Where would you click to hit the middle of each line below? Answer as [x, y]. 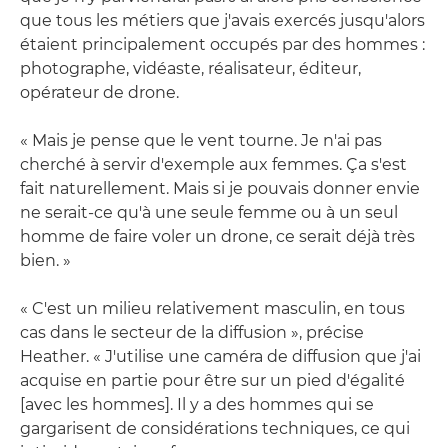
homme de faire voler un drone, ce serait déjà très [217, 237]
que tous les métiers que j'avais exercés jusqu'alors [222, 21]
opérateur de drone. [99, 93]
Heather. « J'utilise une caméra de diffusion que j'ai [220, 357]
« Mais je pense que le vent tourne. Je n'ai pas [201, 141]
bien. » [45, 261]
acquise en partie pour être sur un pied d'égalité [212, 381]
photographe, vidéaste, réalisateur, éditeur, [190, 69]
